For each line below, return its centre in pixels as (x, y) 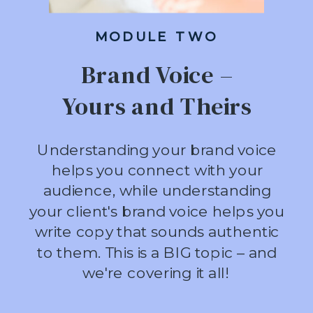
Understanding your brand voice (157, 149)
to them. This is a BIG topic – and (157, 252)
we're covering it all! (157, 272)
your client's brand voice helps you (157, 211)
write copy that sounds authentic (157, 231)
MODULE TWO (156, 36)
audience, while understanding (157, 190)
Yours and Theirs (157, 105)
